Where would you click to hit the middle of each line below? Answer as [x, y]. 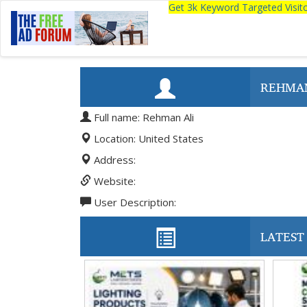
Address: [113, 160]
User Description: [134, 202]
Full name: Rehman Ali [143, 117]
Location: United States [147, 138]
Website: [113, 181]
